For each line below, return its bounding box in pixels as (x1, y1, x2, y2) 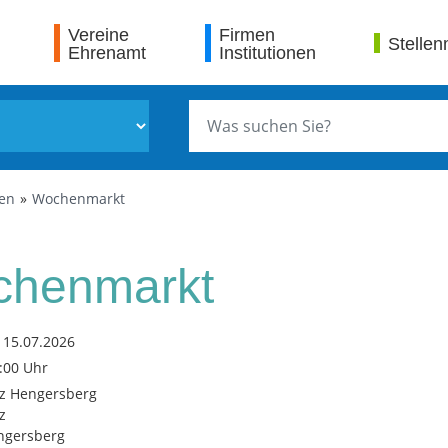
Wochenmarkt (32, 189, 125, 208)
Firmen (218, 24, 275, 45)
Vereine (68, 24, 130, 45)
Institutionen (218, 42, 316, 63)
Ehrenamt (68, 42, 147, 63)
